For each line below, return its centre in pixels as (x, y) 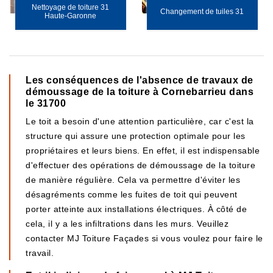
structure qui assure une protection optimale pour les (136, 136)
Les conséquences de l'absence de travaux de (140, 80)
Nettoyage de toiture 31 (71, 7)
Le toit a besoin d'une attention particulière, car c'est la (140, 121)
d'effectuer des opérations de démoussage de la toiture (140, 165)
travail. (40, 253)
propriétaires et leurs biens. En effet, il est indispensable (143, 151)
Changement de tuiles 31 (202, 12)
